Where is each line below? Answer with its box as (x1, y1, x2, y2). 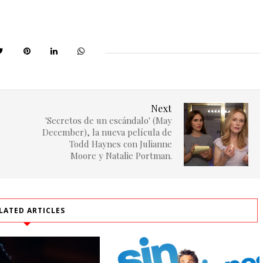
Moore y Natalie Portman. (70, 150, 172, 162)
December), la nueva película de (42, 126, 172, 139)
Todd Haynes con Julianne (69, 138, 172, 150)
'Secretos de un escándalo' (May (45, 114, 172, 127)
